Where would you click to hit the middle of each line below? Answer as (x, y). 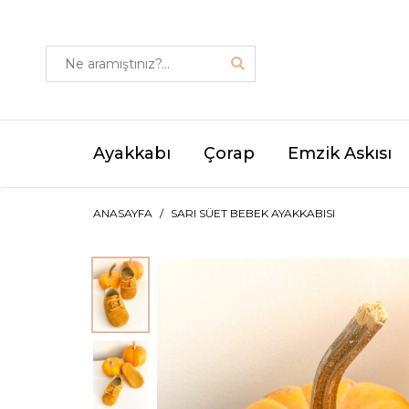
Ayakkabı (132, 153)
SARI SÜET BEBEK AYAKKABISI (253, 213)
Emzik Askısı (340, 153)
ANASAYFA (123, 213)
